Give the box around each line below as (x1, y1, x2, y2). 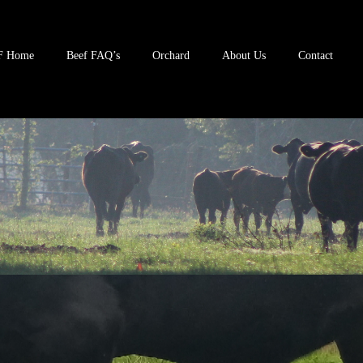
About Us (221, 49, 266, 62)
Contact (297, 49, 333, 62)
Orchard (152, 49, 190, 62)
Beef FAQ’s (66, 49, 120, 62)
